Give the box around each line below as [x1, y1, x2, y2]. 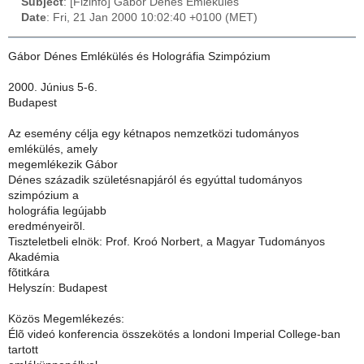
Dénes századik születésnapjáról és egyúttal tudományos [8, 174, 302, 187]
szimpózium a [8, 189, 79, 202]
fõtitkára [8, 266, 50, 279]
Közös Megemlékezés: [8, 313, 124, 326]
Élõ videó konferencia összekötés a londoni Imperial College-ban [8, 328, 340, 341]
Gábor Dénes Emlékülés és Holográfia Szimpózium [8, 50, 271, 63]
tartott [8, 344, 38, 357]
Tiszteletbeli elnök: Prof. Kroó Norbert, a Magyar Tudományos [8, 236, 325, 249]
